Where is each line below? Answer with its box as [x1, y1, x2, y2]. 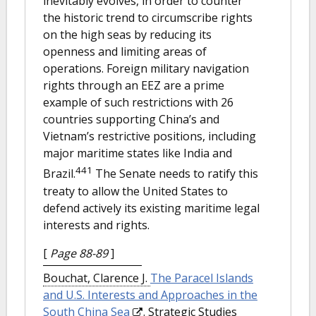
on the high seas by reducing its [43, 27, 212, 43]
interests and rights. [43, 217, 150, 233]
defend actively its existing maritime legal [43, 200, 260, 216]
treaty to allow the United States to [43, 183, 228, 199]
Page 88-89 [50, 245, 108, 261]
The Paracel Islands [150, 269, 253, 286]
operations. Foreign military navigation [43, 61, 249, 77]
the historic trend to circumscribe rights [43, 10, 253, 26]
